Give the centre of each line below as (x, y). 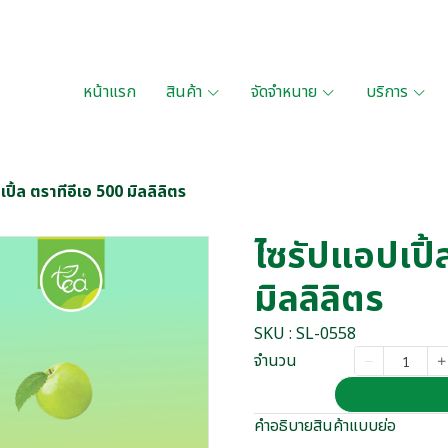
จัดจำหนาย (284, 92)
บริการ (387, 92)
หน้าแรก (109, 92)
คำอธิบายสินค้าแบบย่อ (325, 426)
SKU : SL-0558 (305, 334)
